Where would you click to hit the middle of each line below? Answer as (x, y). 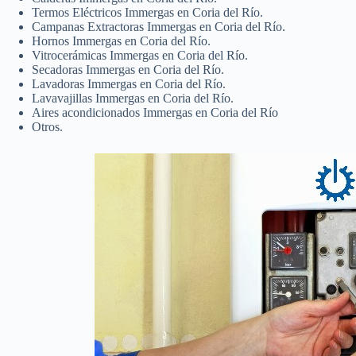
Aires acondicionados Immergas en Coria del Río (155, 112)
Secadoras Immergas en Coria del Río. (128, 69)
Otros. (47, 126)
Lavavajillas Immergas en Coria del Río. (133, 98)
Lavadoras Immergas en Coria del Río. (129, 83)
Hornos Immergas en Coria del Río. (121, 41)
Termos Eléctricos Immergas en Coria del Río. (147, 12)
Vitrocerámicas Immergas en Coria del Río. (140, 55)
